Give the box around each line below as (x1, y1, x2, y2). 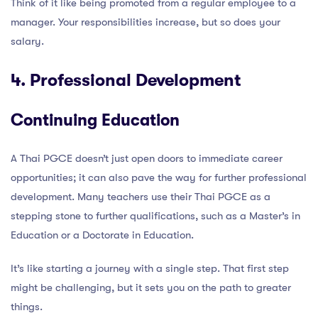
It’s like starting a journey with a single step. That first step (11, 262, 289, 275)
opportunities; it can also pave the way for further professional (11, 171, 307, 184)
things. (11, 300, 43, 313)
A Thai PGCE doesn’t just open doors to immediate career (11, 152, 283, 165)
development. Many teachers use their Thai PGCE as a (11, 190, 270, 203)
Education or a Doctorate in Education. (11, 229, 194, 241)
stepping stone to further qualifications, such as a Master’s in (11, 209, 300, 222)
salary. (11, 35, 44, 48)
